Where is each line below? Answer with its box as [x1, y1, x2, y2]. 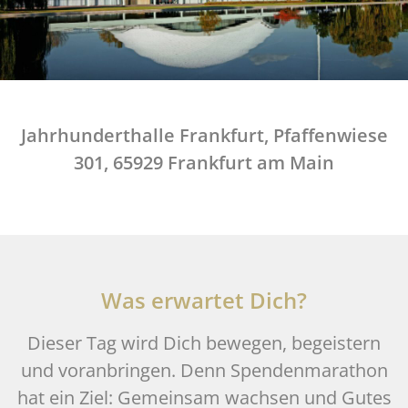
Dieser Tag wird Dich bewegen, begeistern [27, 330, 381, 355]
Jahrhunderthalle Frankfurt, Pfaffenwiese [20, 122, 388, 148]
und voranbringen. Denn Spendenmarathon [20, 357, 388, 382]
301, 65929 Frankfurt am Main [74, 149, 334, 175]
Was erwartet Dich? [101, 284, 307, 315]
